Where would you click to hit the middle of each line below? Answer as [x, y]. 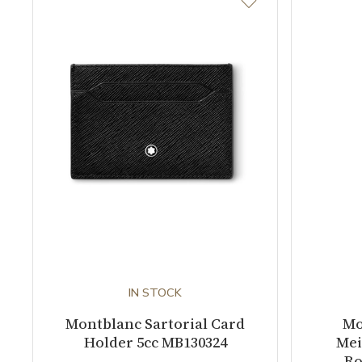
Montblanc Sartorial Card [155, 323]
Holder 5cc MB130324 [155, 342]
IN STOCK [155, 292]
